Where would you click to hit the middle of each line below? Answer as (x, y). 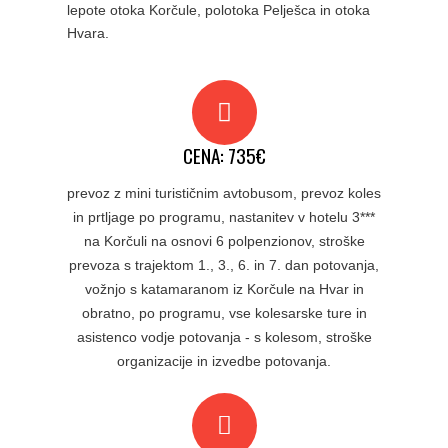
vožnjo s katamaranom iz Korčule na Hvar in (224, 289)
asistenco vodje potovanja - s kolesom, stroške (224, 337)
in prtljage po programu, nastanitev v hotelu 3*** (224, 217)
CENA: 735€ (224, 156)
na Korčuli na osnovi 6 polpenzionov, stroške (224, 241)
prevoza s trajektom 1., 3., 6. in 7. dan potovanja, (224, 265)
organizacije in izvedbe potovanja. (224, 361)
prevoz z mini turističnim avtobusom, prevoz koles (224, 193)
